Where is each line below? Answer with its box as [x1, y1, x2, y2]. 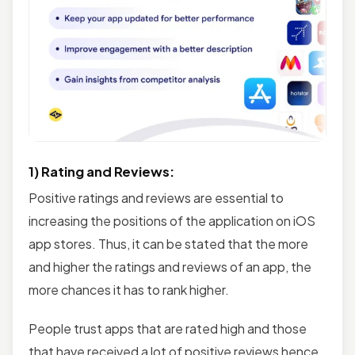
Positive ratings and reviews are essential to [29, 189, 284, 206]
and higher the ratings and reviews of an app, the [29, 258, 311, 275]
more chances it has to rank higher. [29, 281, 231, 298]
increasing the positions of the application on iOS [29, 212, 315, 229]
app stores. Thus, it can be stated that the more [29, 235, 308, 252]
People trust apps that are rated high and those [29, 319, 307, 337]
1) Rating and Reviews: [29, 162, 174, 180]
